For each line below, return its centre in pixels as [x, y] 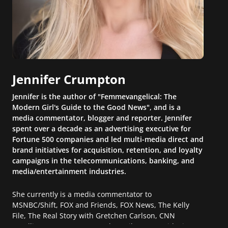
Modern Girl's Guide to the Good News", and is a [96, 107]
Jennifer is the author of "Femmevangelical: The [94, 96]
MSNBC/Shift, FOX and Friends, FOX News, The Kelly [101, 205]
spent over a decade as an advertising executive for [102, 128]
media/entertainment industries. [69, 171]
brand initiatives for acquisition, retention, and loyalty [107, 150]
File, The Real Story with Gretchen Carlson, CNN [94, 215]
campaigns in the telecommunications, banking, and [103, 160]
